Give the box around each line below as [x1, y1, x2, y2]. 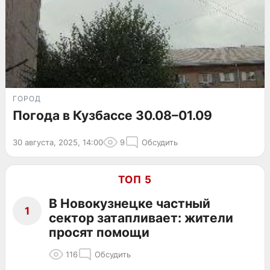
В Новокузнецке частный [49, 195, 210, 211]
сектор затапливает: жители [49, 210, 233, 225]
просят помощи [49, 224, 149, 240]
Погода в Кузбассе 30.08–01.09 [13, 107, 212, 123]
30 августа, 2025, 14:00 [13, 137, 103, 147]
